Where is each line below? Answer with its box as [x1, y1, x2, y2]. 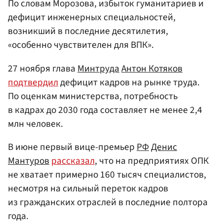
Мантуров [8, 153, 49, 168]
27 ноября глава [8, 61, 77, 75]
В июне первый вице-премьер [8, 140, 137, 154]
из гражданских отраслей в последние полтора [8, 195, 208, 209]
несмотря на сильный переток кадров [8, 181, 168, 195]
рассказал [51, 153, 95, 168]
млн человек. [8, 116, 63, 131]
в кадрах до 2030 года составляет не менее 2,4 [8, 103, 202, 117]
